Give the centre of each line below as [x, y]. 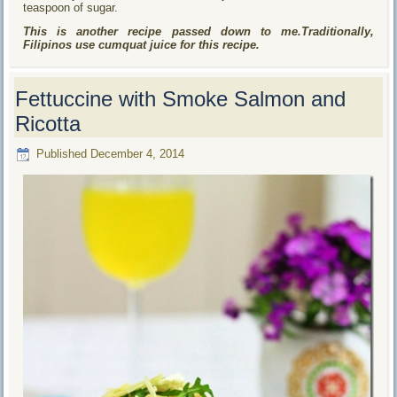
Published [62, 154]
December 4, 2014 [138, 154]
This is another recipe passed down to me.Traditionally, [198, 31]
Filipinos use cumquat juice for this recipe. [142, 44]
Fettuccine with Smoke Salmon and [181, 98]
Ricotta [48, 123]
